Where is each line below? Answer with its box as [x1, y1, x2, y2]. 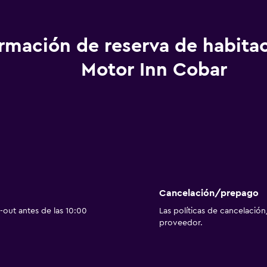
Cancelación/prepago [159, 188, 259, 198]
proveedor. [159, 219, 203, 228]
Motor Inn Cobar [81, 60, 227, 79]
